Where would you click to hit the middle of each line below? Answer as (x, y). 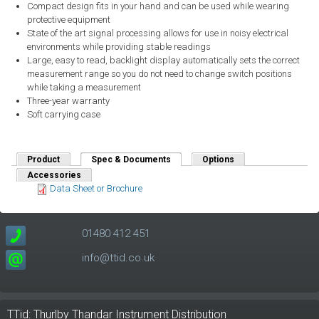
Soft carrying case (63, 114)
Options (218, 159)
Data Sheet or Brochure (95, 188)
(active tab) (194, 159)
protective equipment (68, 20)
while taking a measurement (84, 87)
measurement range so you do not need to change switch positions (159, 74)
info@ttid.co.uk (118, 258)
